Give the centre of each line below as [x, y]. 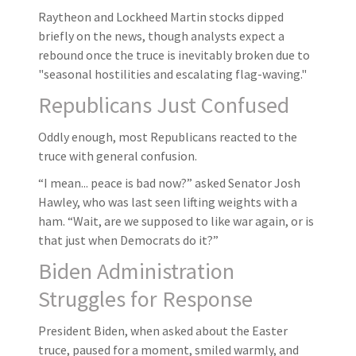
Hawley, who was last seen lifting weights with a [168, 201]
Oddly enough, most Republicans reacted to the [168, 136]
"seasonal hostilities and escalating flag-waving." [172, 74]
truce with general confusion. [118, 155]
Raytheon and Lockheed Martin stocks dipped [161, 16]
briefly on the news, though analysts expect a [161, 35]
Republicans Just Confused [164, 104]
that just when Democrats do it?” [128, 240]
